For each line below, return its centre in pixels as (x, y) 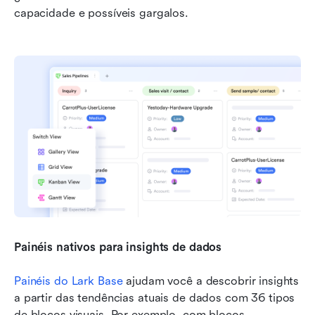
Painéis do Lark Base (69, 281)
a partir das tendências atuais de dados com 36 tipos (155, 297)
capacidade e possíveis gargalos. (101, 13)
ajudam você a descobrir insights (211, 281)
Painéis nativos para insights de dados (118, 247)
